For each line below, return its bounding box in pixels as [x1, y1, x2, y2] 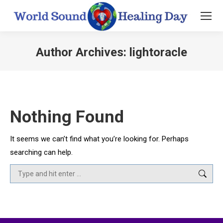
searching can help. [10, 148, 73, 157]
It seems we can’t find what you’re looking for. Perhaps [10, 134, 189, 144]
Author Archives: [36, 45, 129, 60]
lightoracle [129, 45, 187, 60]
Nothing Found [10, 107, 124, 127]
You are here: [111, 63, 155, 72]
